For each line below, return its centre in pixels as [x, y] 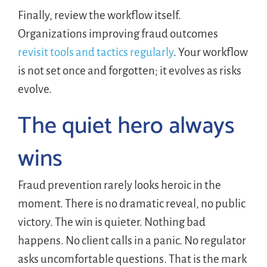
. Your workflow [210, 52]
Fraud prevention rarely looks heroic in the [119, 185]
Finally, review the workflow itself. [99, 15]
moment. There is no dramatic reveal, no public [131, 203]
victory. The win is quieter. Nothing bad [111, 222]
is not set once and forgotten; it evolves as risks [129, 70]
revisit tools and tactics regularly [95, 52]
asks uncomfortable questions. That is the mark [132, 259]
